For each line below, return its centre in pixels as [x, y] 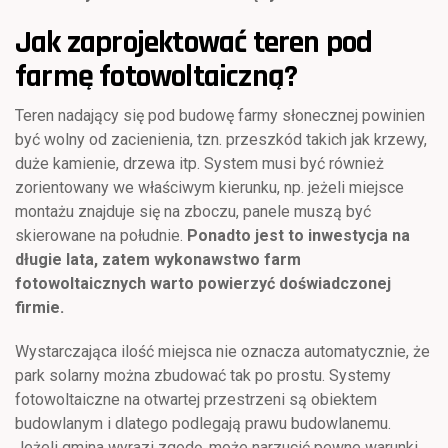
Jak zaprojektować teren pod [194, 42]
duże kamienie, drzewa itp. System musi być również [199, 163]
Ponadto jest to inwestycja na [298, 235]
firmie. [39, 307]
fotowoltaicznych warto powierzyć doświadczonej [203, 283]
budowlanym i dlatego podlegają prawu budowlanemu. [203, 423]
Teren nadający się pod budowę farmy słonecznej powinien [220, 115]
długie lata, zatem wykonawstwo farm [158, 259]
